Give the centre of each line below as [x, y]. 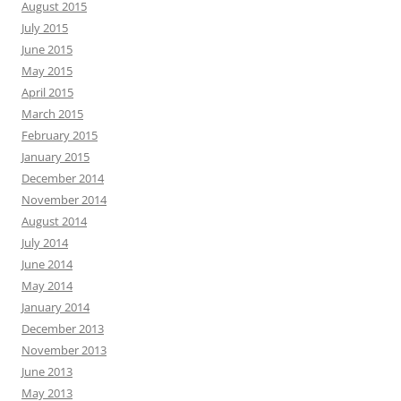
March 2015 [52, 114]
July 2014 [45, 243]
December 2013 [63, 329]
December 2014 [63, 179]
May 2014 [47, 286]
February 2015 [60, 136]
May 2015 [47, 71]
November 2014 [64, 200]
